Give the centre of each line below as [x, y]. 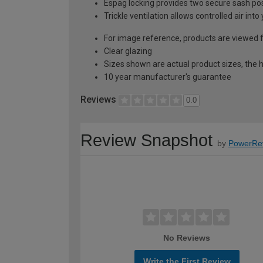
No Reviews [187, 238]
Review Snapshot [146, 141]
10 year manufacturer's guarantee [168, 77]
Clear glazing [128, 51]
